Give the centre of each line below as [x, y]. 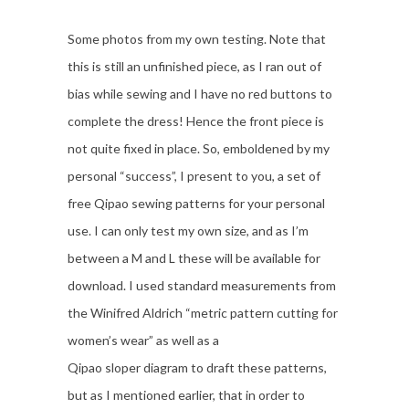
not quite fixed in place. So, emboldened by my [199, 148]
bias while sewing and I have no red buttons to [200, 94]
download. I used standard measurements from [202, 285]
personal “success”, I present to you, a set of [194, 176]
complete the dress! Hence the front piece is [196, 121]
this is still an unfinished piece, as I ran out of [194, 66]
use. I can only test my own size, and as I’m [188, 231]
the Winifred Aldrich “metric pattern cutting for [203, 313]
